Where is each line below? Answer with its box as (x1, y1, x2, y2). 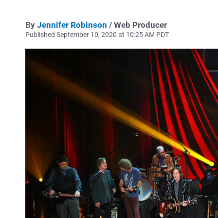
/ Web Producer (107, 20, 167, 30)
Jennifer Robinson (37, 20, 107, 30)
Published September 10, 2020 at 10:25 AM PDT (25, 31, 169, 38)
